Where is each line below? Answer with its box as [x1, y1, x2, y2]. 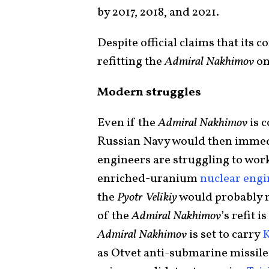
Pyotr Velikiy [117, 189, 177, 206]
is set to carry [187, 226, 262, 243]
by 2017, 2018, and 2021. [97, 4, 222, 21]
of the [97, 207, 131, 225]
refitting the [97, 53, 165, 70]
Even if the [97, 114, 158, 131]
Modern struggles [97, 83, 201, 101]
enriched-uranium [97, 170, 200, 187]
